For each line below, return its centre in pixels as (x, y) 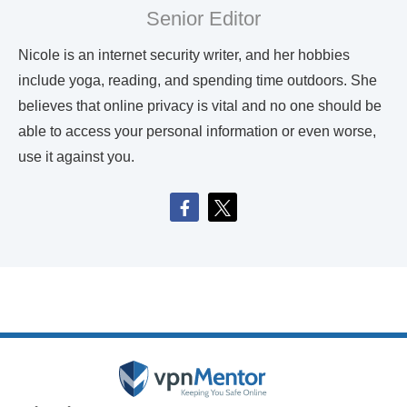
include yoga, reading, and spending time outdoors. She (198, 80)
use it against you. (76, 156)
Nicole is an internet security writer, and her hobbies (184, 55)
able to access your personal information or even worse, (197, 131)
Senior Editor (203, 18)
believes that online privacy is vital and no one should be (200, 105)
